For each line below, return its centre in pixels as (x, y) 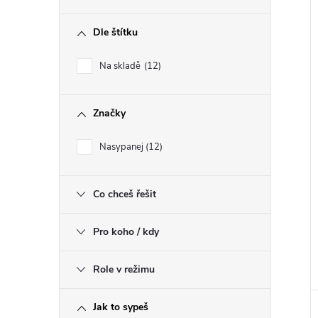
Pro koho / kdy (126, 232)
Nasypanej (122, 147)
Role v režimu (124, 269)
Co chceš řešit (125, 194)
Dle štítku (115, 32)
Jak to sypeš (121, 307)
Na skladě (121, 66)
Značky (109, 113)
